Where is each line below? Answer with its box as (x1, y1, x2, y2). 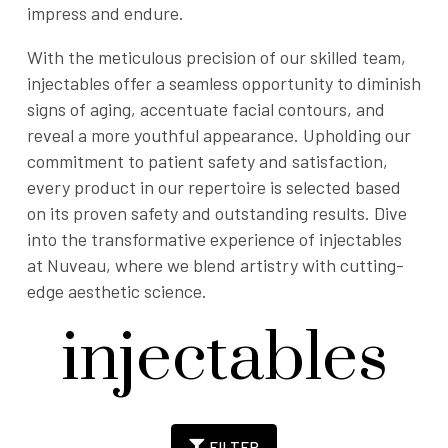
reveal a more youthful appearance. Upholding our (27, 124, 411, 146)
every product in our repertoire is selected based (27, 176, 401, 198)
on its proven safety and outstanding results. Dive (27, 202, 407, 224)
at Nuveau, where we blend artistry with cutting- (27, 254, 404, 276)
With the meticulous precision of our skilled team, (27, 46, 406, 68)
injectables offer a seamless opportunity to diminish (27, 72, 421, 94)
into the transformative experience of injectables (27, 228, 402, 250)
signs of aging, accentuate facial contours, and (27, 98, 385, 120)
